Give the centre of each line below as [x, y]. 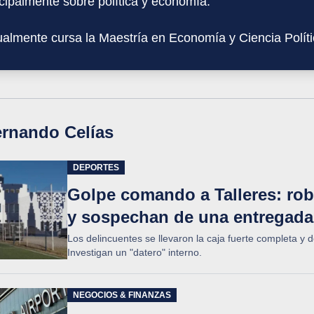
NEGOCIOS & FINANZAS [122, 295]
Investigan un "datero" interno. [135, 252]
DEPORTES [96, 168]
